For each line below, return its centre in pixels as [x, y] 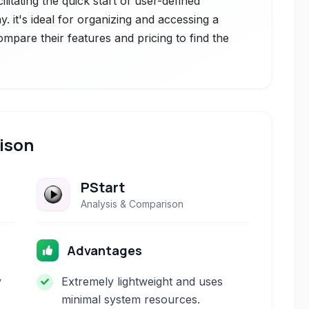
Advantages [105, 250]
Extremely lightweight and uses [142, 281]
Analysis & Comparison [132, 204]
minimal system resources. [131, 299]
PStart [103, 187]
